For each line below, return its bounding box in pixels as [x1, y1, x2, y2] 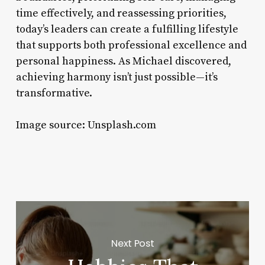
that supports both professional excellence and [15, 38, 247, 52]
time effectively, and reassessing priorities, [15, 6, 227, 20]
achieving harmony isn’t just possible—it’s [15, 70, 218, 84]
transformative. [15, 86, 92, 100]
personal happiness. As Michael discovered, [15, 54, 231, 68]
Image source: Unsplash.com [15, 118, 156, 132]
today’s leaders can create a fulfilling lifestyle [15, 22, 238, 36]
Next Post [111, 236, 154, 250]
